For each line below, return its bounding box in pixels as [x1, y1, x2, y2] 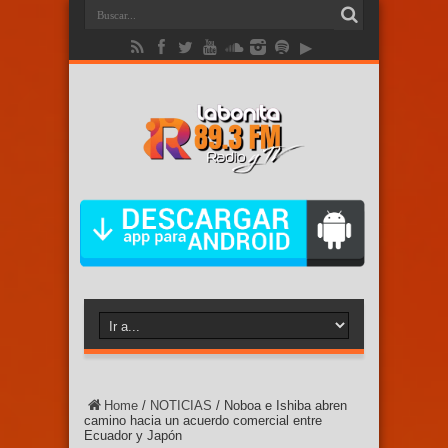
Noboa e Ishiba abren [224, 398, 347, 414]
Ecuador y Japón [84, 428, 182, 444]
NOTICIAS [150, 398, 212, 414]
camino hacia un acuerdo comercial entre [84, 413, 322, 429]
